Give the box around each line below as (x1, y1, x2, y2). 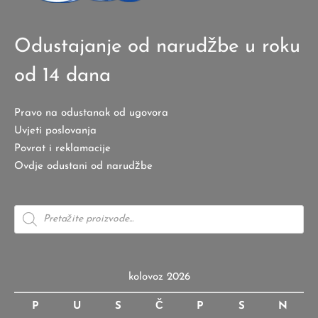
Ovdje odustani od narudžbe (14, 160, 153, 172)
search (13, 214, 45, 226)
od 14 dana (14, 65, 111, 86)
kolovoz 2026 (128, 271, 190, 283)
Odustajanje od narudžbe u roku (14, 36, 300, 57)
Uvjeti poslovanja (14, 125, 97, 136)
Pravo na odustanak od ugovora (14, 107, 168, 119)
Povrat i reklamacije (14, 143, 111, 154)
